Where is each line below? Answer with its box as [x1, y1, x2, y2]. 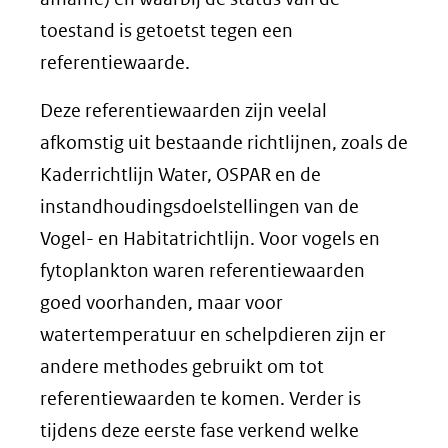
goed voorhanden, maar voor [40, 291, 283, 314]
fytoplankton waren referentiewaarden [40, 259, 365, 282]
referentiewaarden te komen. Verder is [40, 387, 361, 410]
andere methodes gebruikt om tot [40, 355, 324, 378]
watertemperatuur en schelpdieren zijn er [40, 323, 386, 346]
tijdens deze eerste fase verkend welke [40, 419, 359, 442]
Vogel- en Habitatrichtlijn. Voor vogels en [40, 227, 380, 250]
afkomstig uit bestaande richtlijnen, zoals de [40, 131, 408, 154]
